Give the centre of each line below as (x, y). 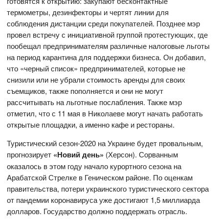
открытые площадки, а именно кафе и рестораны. (91, 124)
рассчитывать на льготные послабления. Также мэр (95, 102)
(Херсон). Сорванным (141, 154)
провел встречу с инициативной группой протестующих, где (108, 34)
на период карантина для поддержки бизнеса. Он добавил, (107, 57)
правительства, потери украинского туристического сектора (108, 188)
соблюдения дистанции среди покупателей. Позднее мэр (104, 23)
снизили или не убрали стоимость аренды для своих (96, 79)
